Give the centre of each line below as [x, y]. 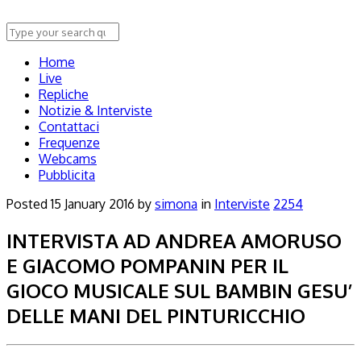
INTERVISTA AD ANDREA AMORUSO [174, 240]
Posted [29, 204]
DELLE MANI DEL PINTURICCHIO [156, 315]
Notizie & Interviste [95, 110]
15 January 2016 [93, 204]
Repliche [64, 94]
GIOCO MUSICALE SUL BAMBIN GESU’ [179, 290]
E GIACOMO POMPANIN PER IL [147, 265]
